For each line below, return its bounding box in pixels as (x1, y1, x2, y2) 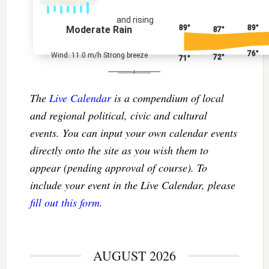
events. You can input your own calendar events (29, 125, 237, 140)
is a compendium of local (110, 90, 224, 105)
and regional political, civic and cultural (29, 107, 207, 122)
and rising (116, 15, 154, 25)
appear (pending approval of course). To (29, 160, 207, 175)
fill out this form (29, 195, 100, 210)
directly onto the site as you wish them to (29, 142, 208, 157)
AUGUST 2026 (93, 246, 176, 264)
